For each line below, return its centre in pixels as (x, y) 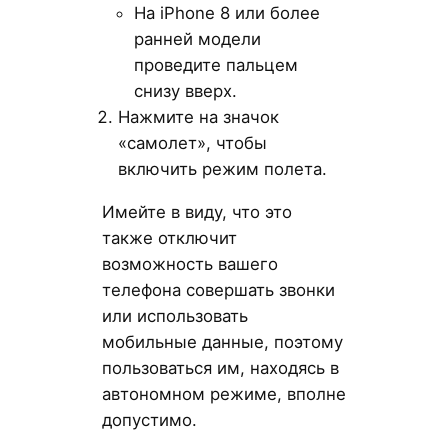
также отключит (169, 238)
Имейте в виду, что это (196, 212)
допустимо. (149, 420)
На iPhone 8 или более (226, 13)
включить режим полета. (222, 169)
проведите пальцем (215, 65)
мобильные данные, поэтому (222, 342)
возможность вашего (189, 264)
